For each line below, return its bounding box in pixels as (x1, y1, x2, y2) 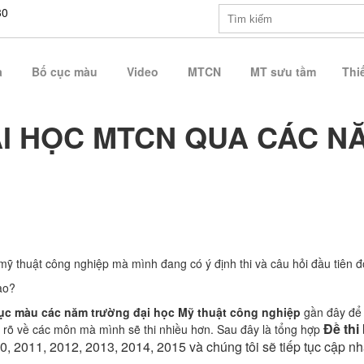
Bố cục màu (32, 63, 97, 80)
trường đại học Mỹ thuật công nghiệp (91, 304, 304, 320)
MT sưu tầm (250, 63, 316, 80)
